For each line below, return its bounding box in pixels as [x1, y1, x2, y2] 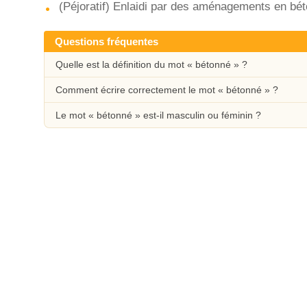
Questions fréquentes [55, 36, 158, 47]
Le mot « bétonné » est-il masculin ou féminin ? [56, 110, 261, 121]
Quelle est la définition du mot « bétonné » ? [56, 59, 247, 70]
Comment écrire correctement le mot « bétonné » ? [56, 84, 278, 95]
